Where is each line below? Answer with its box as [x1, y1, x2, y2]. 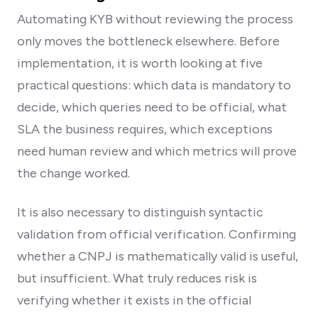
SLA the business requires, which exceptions [17, 121, 273, 137]
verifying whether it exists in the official [17, 292, 251, 308]
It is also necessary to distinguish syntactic [17, 204, 263, 220]
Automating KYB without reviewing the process [17, 11, 293, 27]
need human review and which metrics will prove [17, 143, 297, 159]
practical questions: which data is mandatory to [17, 77, 291, 93]
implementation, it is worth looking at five [17, 55, 263, 71]
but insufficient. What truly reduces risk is [17, 270, 257, 286]
